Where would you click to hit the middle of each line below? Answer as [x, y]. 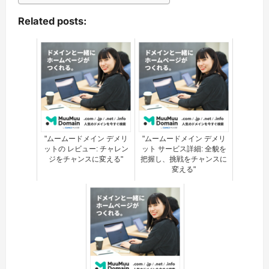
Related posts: [52, 21]
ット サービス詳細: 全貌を [184, 149]
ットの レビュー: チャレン [86, 149]
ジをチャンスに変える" [86, 159]
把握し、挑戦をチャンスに [184, 159]
